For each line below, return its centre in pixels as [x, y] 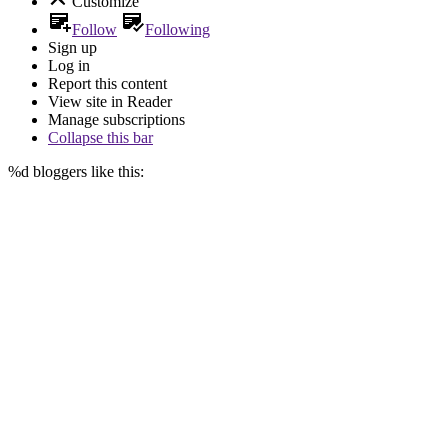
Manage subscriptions [116, 119]
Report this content [107, 83]
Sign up [72, 47]
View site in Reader [110, 101]
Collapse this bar [100, 137]
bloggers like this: [86, 171]
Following [177, 29]
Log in [69, 65]
